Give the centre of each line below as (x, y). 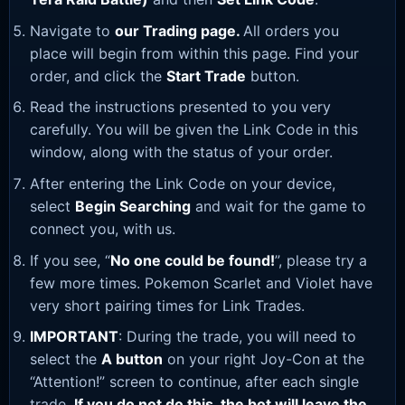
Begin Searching (133, 207)
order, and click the (98, 75)
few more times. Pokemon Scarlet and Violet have (201, 283)
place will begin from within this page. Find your (194, 53)
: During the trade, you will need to (237, 337)
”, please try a (321, 260)
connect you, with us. (103, 229)
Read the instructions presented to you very (180, 107)
